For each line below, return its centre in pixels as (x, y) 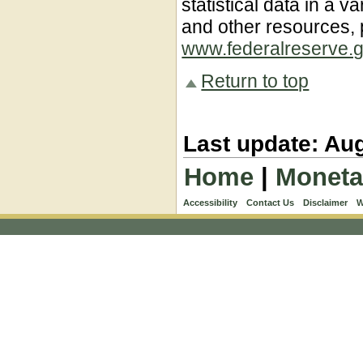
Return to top (255, 81)
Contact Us (271, 203)
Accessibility (211, 203)
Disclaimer (326, 203)
